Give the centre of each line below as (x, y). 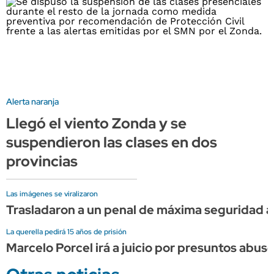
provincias (42, 161)
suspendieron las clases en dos (112, 142)
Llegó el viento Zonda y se (96, 123)
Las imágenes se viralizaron (52, 194)
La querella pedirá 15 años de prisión (66, 231)
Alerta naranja (32, 101)
